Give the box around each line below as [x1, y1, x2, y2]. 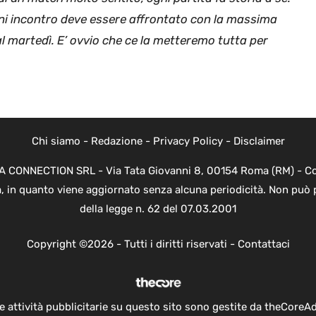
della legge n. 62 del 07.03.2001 [80, 202, 236, 216]
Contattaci [237, 237, 290, 250]
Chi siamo [31, 135, 80, 148]
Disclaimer [233, 135, 285, 148]
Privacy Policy [152, 135, 223, 148]
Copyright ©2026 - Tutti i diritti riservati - [26, 237, 238, 250]
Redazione [90, 135, 142, 148]
